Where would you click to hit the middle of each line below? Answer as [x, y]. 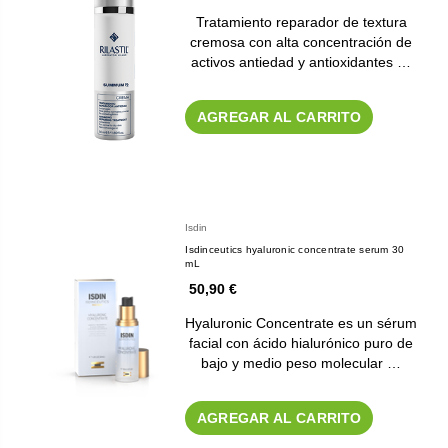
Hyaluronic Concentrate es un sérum [301, 323]
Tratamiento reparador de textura [301, 22]
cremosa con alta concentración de [301, 42]
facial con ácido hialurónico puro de [301, 343]
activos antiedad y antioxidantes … [301, 62]
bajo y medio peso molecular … [301, 363]
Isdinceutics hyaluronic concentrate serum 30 [295, 250]
